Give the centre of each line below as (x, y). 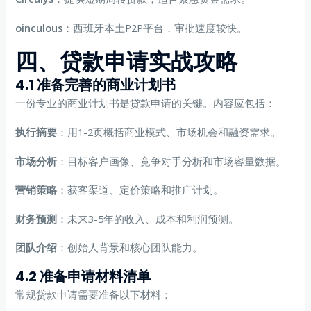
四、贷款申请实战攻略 (127, 62)
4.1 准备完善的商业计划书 (96, 85)
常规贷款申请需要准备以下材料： (94, 294)
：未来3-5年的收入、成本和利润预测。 (148, 218)
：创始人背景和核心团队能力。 (130, 247)
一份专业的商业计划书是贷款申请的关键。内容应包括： (146, 103)
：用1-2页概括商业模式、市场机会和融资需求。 (169, 132)
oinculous (39, 27)
